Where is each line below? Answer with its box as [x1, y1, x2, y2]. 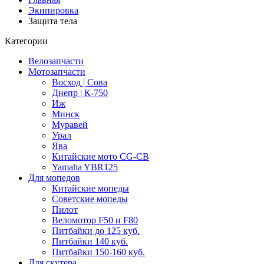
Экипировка [28, 5, 78, 15]
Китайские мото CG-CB [52, 151, 149, 161]
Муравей [52, 120, 88, 130]
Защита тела [28, 16, 77, 26]
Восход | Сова [52, 77, 107, 87]
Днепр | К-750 [52, 88, 108, 98]
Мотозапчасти [28, 67, 85, 77]
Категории [5, 36, 48, 46]
